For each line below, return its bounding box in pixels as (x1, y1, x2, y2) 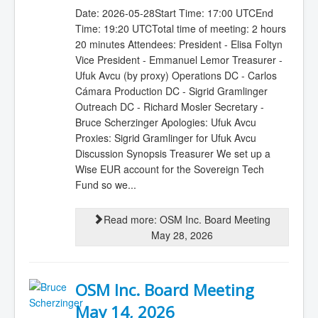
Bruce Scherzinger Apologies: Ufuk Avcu (75, 114, 256, 129)
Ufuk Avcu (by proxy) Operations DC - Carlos (75, 67, 277, 82)
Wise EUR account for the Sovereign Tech (75, 161, 264, 176)
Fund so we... (75, 177, 136, 192)
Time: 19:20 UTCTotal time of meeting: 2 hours (75, 21, 286, 35)
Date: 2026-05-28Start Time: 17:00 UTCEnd (75, 5, 273, 20)
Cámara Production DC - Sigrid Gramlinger (75, 83, 268, 98)
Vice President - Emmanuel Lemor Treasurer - (75, 52, 283, 67)
